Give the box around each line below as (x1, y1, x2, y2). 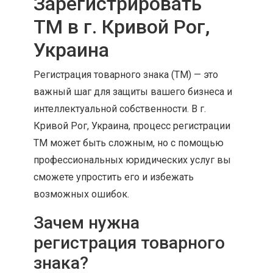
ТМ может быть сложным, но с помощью (34, 137, 224, 149)
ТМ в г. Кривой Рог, (34, 15, 210, 38)
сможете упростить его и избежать (34, 171, 194, 183)
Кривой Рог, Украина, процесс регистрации (34, 120, 230, 132)
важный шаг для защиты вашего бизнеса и (34, 86, 232, 97)
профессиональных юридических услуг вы (34, 154, 231, 166)
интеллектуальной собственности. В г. (34, 103, 206, 115)
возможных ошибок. (34, 188, 129, 200)
